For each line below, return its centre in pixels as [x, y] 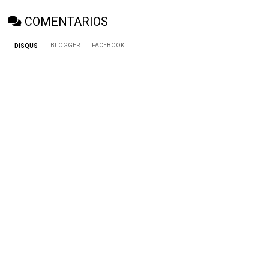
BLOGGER [65, 45]
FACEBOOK [108, 45]
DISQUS [26, 46]
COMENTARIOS [67, 22]
